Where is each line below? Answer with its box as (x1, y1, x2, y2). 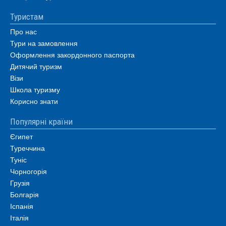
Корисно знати (10, 96, 58, 106)
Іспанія (10, 201, 33, 211)
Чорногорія (10, 166, 47, 176)
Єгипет (10, 131, 33, 141)
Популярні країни (10, 117, 73, 127)
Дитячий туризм (10, 61, 62, 71)
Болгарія (10, 189, 39, 199)
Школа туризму (10, 84, 60, 94)
